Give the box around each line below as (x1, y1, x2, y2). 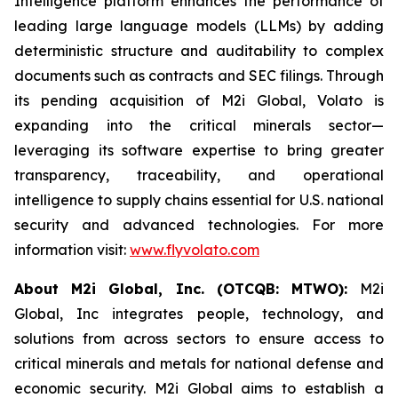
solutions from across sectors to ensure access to (14, 330, 384, 347)
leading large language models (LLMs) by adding (14, 17, 384, 35)
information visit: (14, 241, 130, 259)
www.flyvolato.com (130, 241, 259, 259)
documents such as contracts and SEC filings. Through (14, 67, 384, 84)
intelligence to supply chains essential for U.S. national (14, 191, 384, 209)
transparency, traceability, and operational (14, 166, 384, 184)
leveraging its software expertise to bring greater (14, 141, 384, 159)
